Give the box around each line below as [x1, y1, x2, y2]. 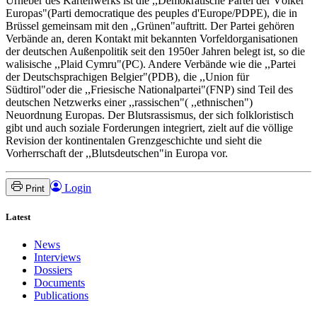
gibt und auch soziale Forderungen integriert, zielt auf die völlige [6, 121, 293, 134]
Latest [6, 212, 30, 223]
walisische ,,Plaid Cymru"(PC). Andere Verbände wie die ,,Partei [6, 57, 296, 70]
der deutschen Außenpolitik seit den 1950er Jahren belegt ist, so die [6, 45, 305, 57]
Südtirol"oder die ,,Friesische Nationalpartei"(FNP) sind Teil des [6, 83, 293, 96]
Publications [34, 289, 88, 302]
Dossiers [34, 264, 72, 277]
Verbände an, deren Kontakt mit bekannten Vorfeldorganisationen [6, 32, 298, 45]
